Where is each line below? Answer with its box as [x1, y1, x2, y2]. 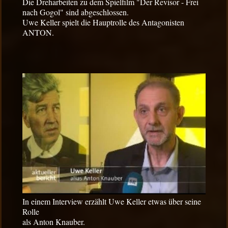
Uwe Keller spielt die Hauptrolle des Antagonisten [22, 16, 184, 27]
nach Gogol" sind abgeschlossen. [22, 6, 129, 17]
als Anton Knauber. [22, 216, 85, 227]
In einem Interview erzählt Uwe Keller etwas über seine [22, 195, 201, 207]
